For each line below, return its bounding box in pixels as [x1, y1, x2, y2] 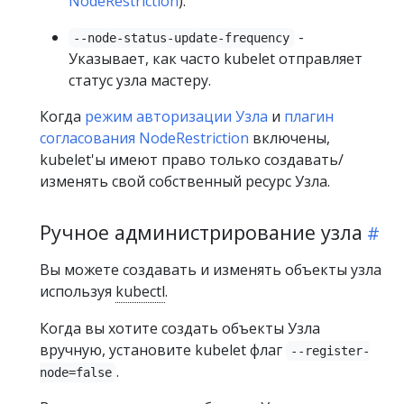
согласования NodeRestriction [40, 128, 249, 148]
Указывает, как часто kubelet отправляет [69, 49, 363, 69]
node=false [40, 365, 112, 380]
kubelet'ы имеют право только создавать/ [40, 150, 344, 170]
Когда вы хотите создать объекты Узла [40, 318, 320, 338]
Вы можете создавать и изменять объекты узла [40, 260, 381, 280]
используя [40, 281, 115, 301]
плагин [284, 106, 334, 126]
